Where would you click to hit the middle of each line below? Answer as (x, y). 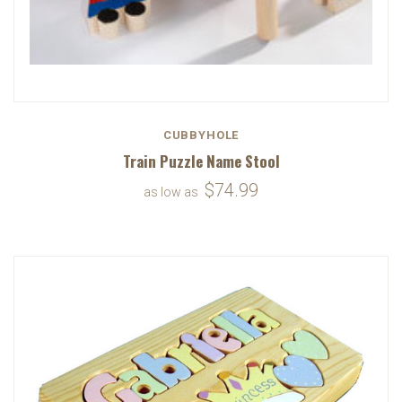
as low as (172, 192)
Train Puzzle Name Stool (201, 161)
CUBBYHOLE (201, 135)
